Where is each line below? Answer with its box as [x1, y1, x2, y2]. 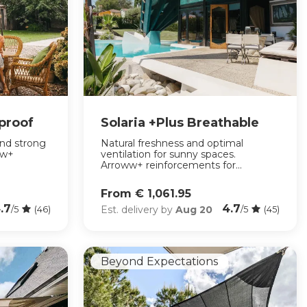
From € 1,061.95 [100, 187, 191, 201]
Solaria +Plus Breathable [100, 115, 259, 131]
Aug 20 [175, 203, 212, 216]
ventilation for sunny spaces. [100, 148, 236, 161]
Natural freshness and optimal [100, 137, 243, 150]
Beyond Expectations [100, 255, 218, 268]
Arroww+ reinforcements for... [100, 159, 242, 172]
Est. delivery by [100, 203, 175, 216]
